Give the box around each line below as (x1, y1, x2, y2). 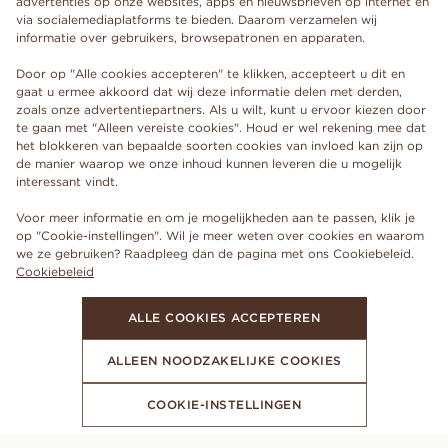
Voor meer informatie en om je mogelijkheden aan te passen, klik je (16, 210, 415, 225)
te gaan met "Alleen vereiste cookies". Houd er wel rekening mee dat (16, 120, 426, 135)
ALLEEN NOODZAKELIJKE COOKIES (106, 353, 342, 368)
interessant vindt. (16, 174, 118, 189)
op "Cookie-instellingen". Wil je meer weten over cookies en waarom (16, 228, 424, 243)
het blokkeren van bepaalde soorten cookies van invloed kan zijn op (16, 138, 423, 153)
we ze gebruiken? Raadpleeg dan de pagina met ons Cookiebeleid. (16, 246, 414, 261)
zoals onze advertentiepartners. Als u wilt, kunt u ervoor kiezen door (16, 102, 426, 117)
